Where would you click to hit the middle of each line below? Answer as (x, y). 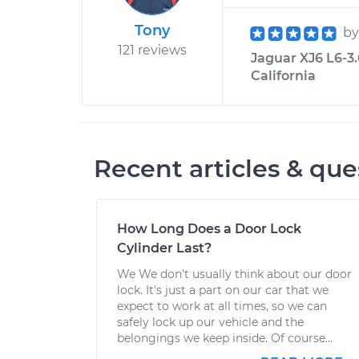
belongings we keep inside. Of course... (225, 338)
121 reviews (152, 50)
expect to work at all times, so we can (222, 306)
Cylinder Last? (164, 248)
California (283, 76)
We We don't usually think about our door (234, 274)
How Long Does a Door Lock (209, 229)
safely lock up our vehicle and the (210, 322)
